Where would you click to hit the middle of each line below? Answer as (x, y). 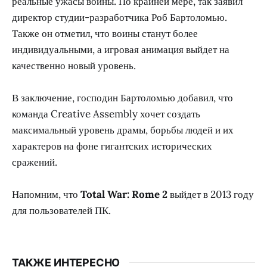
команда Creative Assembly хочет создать (106, 114)
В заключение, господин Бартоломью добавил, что (122, 97)
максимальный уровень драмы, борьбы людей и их (123, 130)
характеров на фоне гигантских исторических (112, 146)
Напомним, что (46, 194)
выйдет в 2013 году (211, 194)
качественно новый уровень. (74, 65)
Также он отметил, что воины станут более (105, 33)
